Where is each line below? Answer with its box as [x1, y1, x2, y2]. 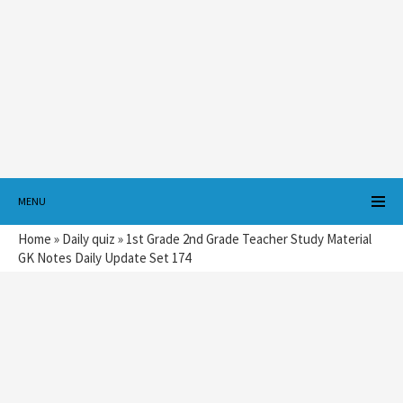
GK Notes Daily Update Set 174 [18, 249, 191, 266]
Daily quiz [62, 230, 115, 247]
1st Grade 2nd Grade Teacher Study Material [126, 230, 372, 247]
